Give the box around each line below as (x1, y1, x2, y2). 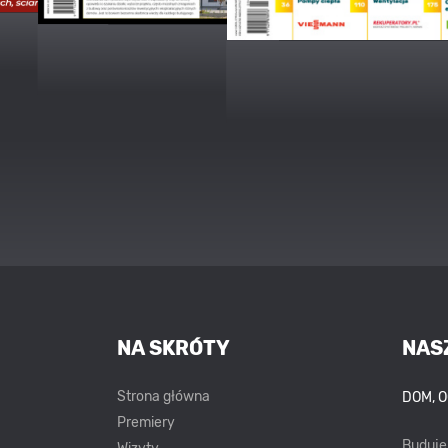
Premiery (117, 413, 175, 431)
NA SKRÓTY (117, 335, 230, 360)
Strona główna (117, 387, 210, 405)
